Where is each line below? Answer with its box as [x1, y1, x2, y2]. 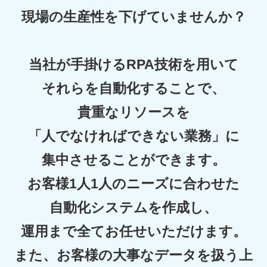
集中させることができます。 [41, 153, 226, 168]
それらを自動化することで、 [42, 81, 225, 97]
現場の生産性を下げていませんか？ [21, 10, 246, 25]
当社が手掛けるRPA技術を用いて [29, 57, 238, 73]
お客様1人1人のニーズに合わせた [27, 176, 240, 192]
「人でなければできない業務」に [27, 129, 240, 144]
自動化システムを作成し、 [49, 200, 218, 216]
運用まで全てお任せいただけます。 [20, 224, 247, 240]
